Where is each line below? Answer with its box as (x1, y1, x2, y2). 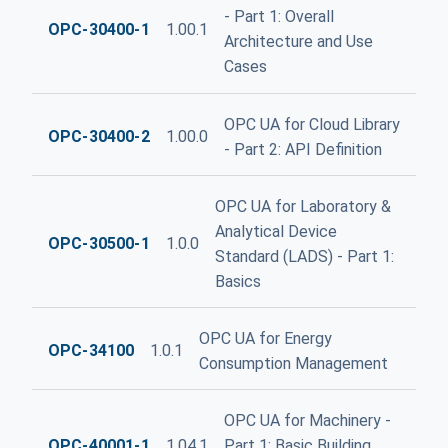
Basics (214, 271, 261, 291)
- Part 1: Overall (223, 7, 334, 27)
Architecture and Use (223, 32, 373, 52)
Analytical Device (214, 221, 337, 241)
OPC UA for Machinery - (223, 411, 391, 431)
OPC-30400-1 (48, 19, 150, 39)
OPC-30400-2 (48, 127, 150, 146)
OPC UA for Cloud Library (223, 114, 400, 134)
